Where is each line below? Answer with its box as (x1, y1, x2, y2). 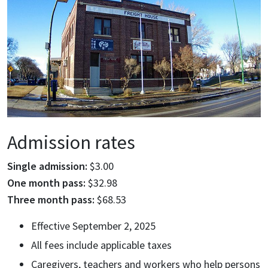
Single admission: (7, 159, 90, 173)
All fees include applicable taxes (31, 237, 172, 252)
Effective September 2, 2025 (31, 218, 156, 233)
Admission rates (7, 130, 139, 154)
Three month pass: (7, 192, 95, 206)
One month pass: (7, 175, 86, 190)
